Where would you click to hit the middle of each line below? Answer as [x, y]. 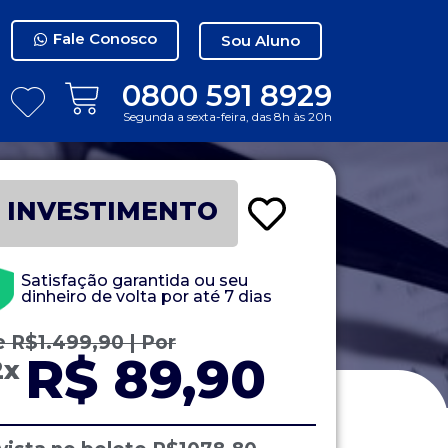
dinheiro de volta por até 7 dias [147, 297]
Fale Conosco [105, 38]
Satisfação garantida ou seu [135, 281]
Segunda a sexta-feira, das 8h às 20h [228, 116]
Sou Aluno [261, 40]
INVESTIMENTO [113, 211]
